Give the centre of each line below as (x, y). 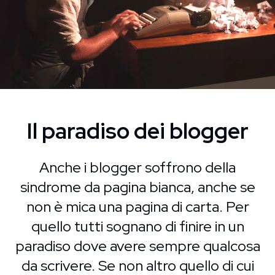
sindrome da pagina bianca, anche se (137, 187)
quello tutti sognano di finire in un (137, 226)
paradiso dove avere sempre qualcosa (137, 246)
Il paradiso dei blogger (137, 131)
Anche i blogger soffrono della (137, 167)
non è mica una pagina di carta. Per (137, 207)
